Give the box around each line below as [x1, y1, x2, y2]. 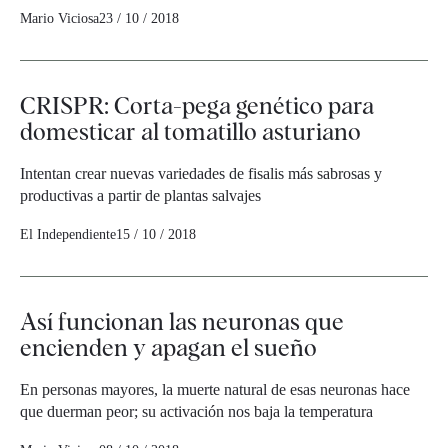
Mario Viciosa [20, 11, 99, 27]
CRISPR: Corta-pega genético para [20, 91, 374, 121]
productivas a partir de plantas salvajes [20, 187, 261, 205]
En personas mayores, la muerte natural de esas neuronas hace [20, 381, 410, 399]
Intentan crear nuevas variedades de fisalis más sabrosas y [20, 165, 382, 183]
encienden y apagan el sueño [20, 333, 317, 363]
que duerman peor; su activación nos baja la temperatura [20, 403, 373, 421]
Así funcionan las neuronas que [20, 307, 344, 337]
